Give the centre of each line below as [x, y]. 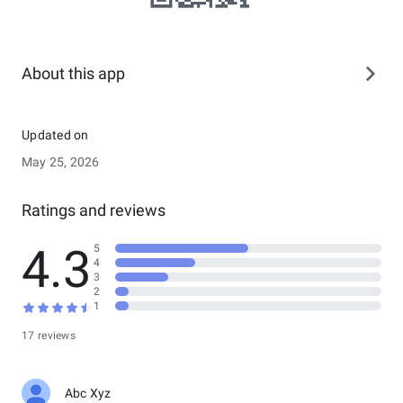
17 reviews [49, 336]
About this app [73, 73]
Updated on [55, 135]
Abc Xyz [88, 393]
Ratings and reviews [94, 210]
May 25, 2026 [61, 162]
